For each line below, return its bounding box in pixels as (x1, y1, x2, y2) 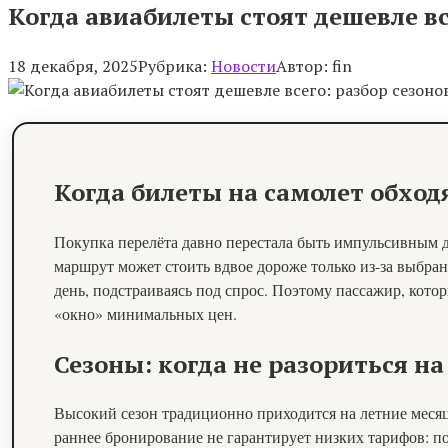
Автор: (276, 54, 328, 77)
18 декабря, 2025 (8, 54, 138, 77)
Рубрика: (138, 54, 207, 77)
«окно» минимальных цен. (54, 302, 238, 324)
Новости (211, 54, 276, 77)
